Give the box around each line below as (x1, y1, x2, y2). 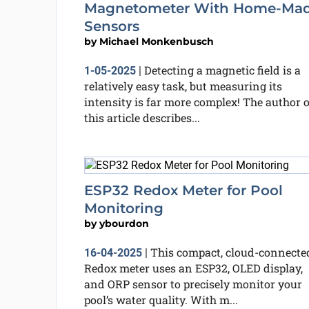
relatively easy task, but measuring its (83, 78, 282, 93)
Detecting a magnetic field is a (143, 62, 301, 77)
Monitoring (83, 199, 163, 217)
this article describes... (83, 110, 200, 125)
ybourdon (99, 217, 149, 230)
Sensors (83, 17, 139, 34)
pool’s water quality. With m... (83, 292, 238, 307)
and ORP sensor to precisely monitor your (83, 276, 302, 291)
